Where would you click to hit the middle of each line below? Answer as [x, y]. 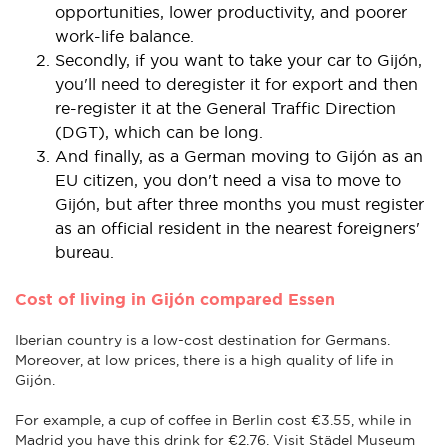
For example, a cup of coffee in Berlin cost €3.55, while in [213, 419]
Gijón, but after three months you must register [239, 203]
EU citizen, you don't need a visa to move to [228, 179]
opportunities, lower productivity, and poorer [231, 11]
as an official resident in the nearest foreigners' [237, 227]
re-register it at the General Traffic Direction [225, 107]
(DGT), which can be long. [159, 131]
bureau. [84, 251]
